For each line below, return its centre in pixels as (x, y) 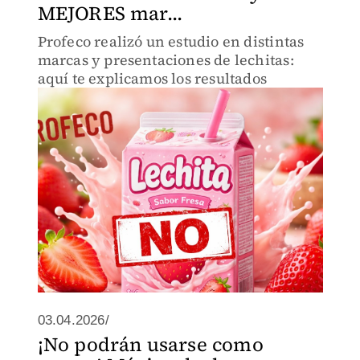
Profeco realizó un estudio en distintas (171, 41)
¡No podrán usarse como (150, 344)
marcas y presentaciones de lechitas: (166, 60)
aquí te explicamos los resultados (152, 78)
